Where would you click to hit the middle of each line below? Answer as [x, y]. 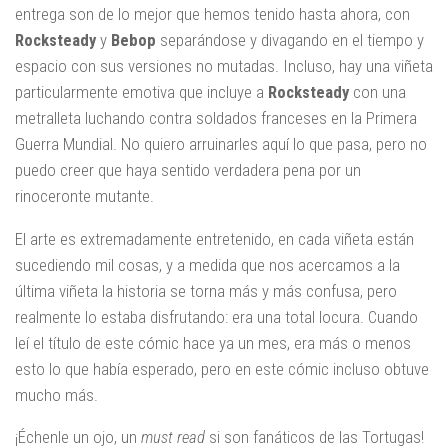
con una [377, 91]
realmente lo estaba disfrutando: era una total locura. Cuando [216, 316]
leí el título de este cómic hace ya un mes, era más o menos [213, 342]
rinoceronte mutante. [84, 195]
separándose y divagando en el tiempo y [290, 39]
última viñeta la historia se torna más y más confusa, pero [206, 290]
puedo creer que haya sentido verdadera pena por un [188, 169]
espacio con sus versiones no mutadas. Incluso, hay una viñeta [224, 65]
